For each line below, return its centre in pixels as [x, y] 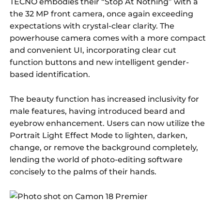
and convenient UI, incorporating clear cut [93, 50]
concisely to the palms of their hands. [83, 172]
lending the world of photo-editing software [96, 160]
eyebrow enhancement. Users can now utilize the [107, 124]
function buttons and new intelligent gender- [99, 62]
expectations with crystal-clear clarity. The [92, 26]
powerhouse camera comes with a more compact [108, 38]
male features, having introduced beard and [97, 111]
